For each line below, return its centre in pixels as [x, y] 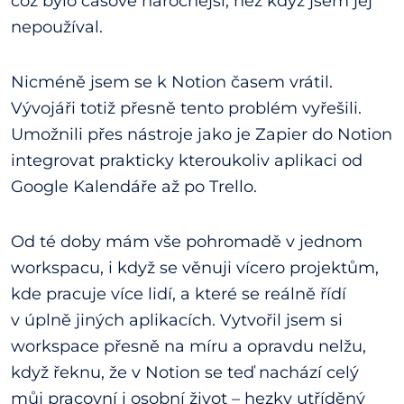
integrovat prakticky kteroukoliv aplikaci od [187, 160]
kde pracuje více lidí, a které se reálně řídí [179, 294]
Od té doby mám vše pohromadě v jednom [187, 241]
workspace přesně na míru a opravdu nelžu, [188, 346]
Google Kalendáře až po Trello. [134, 186]
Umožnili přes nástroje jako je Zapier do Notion [202, 134]
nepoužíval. [57, 27]
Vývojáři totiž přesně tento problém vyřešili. [186, 108]
